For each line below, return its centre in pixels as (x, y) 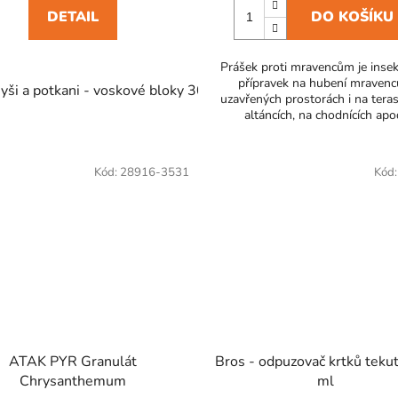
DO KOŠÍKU (352, 16)
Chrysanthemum (72, 382)
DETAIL (72, 16)
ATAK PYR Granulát (72, 362)
